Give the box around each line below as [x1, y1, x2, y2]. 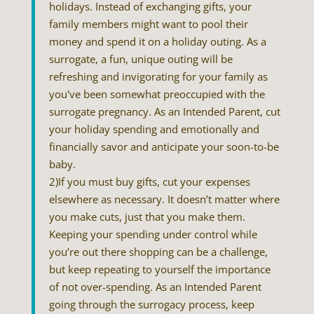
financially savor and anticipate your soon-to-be [48, 139, 279, 153]
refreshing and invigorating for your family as [48, 69, 268, 83]
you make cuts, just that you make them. [48, 210, 245, 224]
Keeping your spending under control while [48, 227, 257, 241]
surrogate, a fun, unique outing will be [48, 52, 233, 66]
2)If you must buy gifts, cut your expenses [48, 175, 250, 189]
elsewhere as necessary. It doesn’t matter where [48, 192, 280, 206]
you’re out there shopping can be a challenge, [48, 245, 268, 259]
